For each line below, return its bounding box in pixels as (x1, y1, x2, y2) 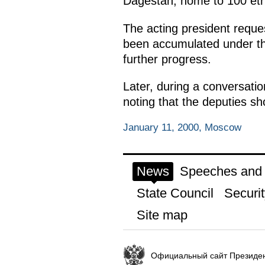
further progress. (122, 52, 211, 66)
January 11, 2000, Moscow (122, 122, 241, 134)
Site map (136, 208, 188, 223)
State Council (136, 186, 214, 201)
